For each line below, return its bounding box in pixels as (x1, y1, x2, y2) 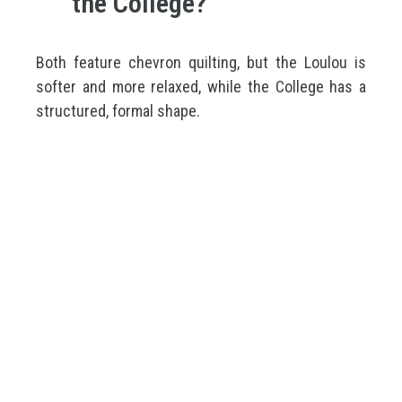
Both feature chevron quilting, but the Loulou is (36, 53, 366, 72)
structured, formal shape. (36, 101, 200, 120)
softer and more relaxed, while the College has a (36, 77, 366, 96)
